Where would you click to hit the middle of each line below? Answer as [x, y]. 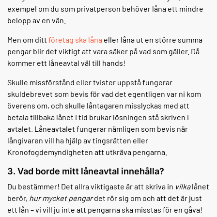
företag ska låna [75, 40]
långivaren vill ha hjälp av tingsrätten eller [78, 140]
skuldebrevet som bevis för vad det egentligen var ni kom [104, 94]
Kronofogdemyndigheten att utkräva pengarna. [87, 152]
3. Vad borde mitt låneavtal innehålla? [87, 171]
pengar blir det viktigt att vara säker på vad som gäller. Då [103, 51]
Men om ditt [28, 40]
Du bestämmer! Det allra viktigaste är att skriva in [91, 186]
